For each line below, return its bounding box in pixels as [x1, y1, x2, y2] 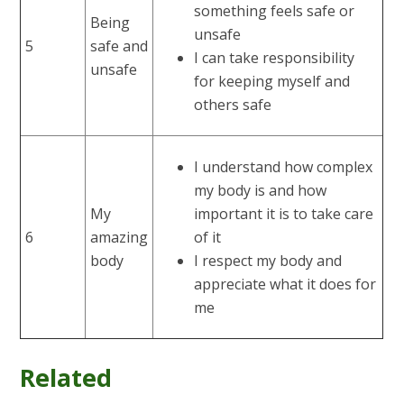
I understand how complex [194, 156, 373, 177]
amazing [90, 226, 149, 247]
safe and [90, 35, 149, 56]
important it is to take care [194, 203, 374, 224]
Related [20, 360, 113, 394]
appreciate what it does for [194, 273, 377, 294]
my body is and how [194, 179, 327, 200]
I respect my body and [194, 250, 343, 271]
